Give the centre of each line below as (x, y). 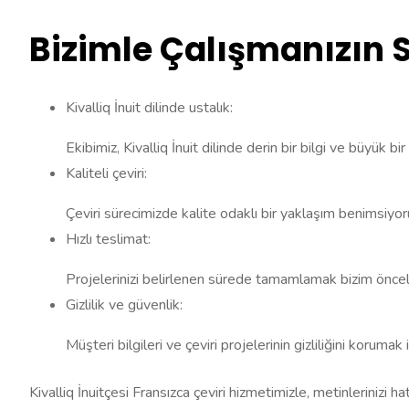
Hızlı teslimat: (108, 240)
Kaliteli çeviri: (106, 174)
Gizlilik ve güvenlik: (124, 305)
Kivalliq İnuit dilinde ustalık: (149, 108)
